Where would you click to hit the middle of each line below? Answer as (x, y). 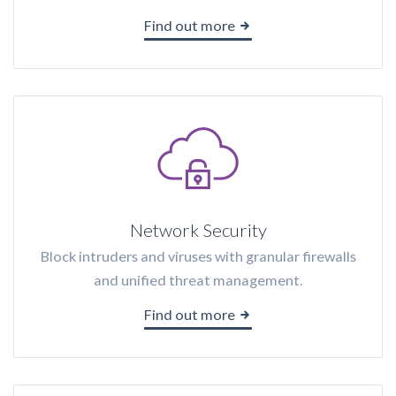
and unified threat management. (198, 280)
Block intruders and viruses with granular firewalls (198, 256)
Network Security (198, 229)
